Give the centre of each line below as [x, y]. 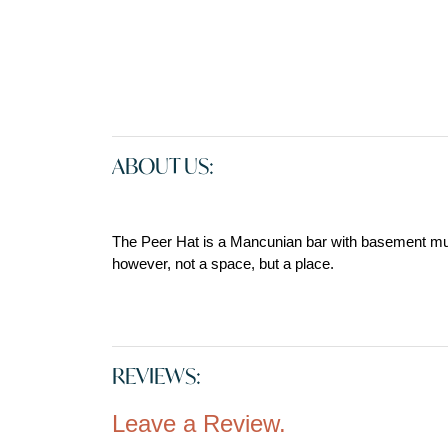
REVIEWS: [156, 375]
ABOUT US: [163, 165]
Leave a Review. [199, 423]
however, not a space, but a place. [223, 263]
